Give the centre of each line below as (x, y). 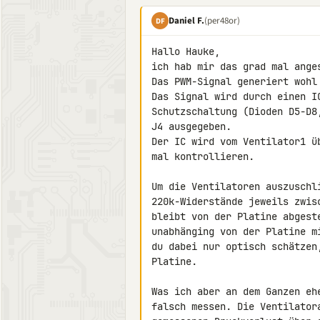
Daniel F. (186, 20)
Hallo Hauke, (186, 51)
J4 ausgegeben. (191, 126)
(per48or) (222, 20)
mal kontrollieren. (203, 156)
